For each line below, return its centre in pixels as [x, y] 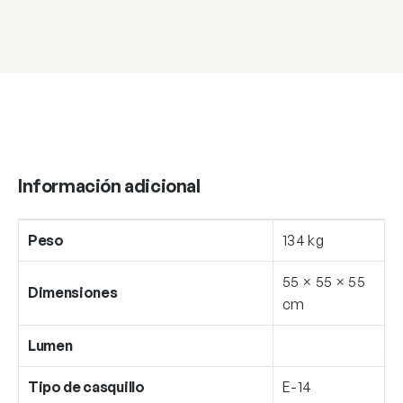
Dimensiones [73, 292]
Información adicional [109, 185]
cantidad [52, 18]
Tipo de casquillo [86, 386]
